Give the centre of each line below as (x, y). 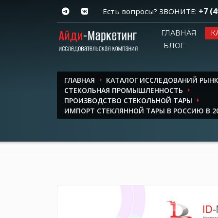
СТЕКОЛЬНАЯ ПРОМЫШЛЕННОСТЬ (124, 90)
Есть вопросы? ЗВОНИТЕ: (151, 11)
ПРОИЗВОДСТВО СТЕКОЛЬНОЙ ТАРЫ (128, 100)
